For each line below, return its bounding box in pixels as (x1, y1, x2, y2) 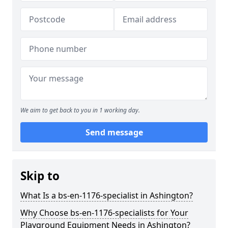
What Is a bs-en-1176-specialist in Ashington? (20, 190, 193, 201)
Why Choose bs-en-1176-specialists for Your (20, 207, 188, 218)
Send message (85, 127, 143, 138)
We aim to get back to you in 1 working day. (20, 106, 140, 115)
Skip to (20, 168, 60, 184)
